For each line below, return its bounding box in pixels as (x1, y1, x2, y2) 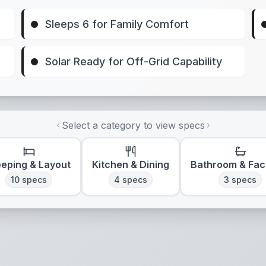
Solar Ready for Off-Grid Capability (45, 55, 223, 68)
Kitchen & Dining (92, 159, 169, 170)
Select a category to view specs (61, 119, 205, 131)
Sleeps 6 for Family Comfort (45, 18, 189, 30)
